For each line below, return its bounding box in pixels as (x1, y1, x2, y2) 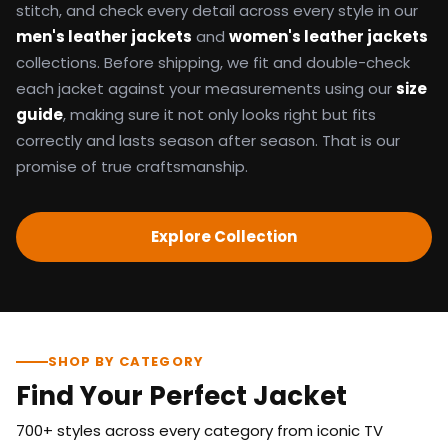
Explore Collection (150, 225, 297, 247)
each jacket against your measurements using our (16, 77, 396, 99)
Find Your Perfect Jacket (16, 377, 347, 414)
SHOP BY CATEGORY (48, 351, 204, 371)
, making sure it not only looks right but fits (63, 103, 376, 125)
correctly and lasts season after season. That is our (16, 129, 400, 151)
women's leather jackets (229, 25, 428, 47)
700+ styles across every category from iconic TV (16, 419, 383, 441)
